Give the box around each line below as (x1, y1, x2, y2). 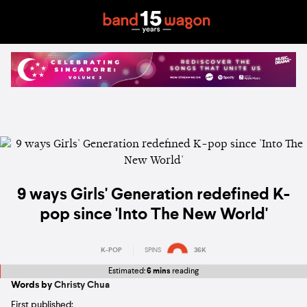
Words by (11, 280, 54, 290)
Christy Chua (54, 280, 110, 290)
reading (171, 267, 199, 275)
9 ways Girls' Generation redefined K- (17, 187, 290, 204)
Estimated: (108, 267, 147, 275)
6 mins (147, 267, 171, 275)
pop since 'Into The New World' (39, 207, 268, 224)
